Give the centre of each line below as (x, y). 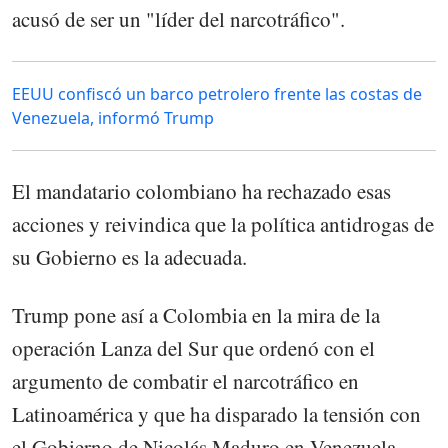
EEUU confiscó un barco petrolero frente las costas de (217, 93)
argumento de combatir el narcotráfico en (185, 381)
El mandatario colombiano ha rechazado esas (201, 190)
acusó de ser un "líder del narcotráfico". (178, 18)
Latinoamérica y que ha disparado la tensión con (216, 414)
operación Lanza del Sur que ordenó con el (193, 348)
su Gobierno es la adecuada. (129, 256)
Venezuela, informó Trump (113, 117)
